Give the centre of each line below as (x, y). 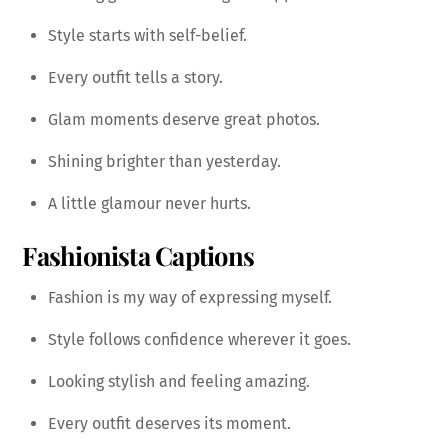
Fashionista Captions (138, 255)
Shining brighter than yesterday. (164, 161)
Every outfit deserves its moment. (169, 424)
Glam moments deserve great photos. (184, 119)
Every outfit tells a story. (135, 77)
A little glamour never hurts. (149, 203)
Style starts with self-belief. (147, 35)
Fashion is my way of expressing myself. (190, 298)
